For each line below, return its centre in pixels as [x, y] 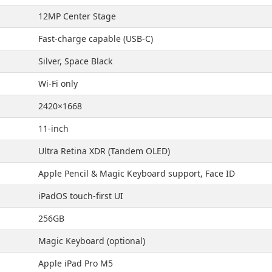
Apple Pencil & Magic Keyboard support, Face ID [137, 173]
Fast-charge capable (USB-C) [96, 38]
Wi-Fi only [58, 83]
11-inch [53, 128]
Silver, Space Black [75, 61]
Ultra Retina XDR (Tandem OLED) [104, 151]
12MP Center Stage [77, 16]
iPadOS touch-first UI [81, 195]
